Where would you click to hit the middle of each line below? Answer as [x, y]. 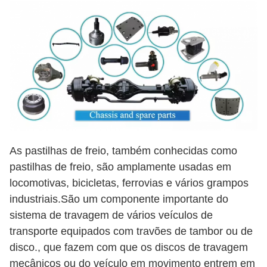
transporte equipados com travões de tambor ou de [131, 231]
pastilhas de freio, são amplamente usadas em [120, 167]
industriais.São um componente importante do [119, 199]
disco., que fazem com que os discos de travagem [129, 247]
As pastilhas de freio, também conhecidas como [123, 150]
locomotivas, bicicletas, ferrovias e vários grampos [129, 183]
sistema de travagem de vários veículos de [111, 215]
